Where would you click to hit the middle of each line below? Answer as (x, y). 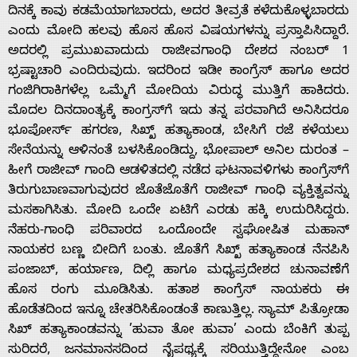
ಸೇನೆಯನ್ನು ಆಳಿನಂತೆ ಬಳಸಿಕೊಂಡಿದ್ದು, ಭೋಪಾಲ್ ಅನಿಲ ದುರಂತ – (178, 152)
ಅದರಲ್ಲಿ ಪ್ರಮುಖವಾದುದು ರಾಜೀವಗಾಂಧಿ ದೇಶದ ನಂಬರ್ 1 (178, 52)
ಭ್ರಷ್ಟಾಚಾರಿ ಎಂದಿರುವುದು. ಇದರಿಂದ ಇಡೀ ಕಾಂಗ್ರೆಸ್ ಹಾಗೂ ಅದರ (178, 72)
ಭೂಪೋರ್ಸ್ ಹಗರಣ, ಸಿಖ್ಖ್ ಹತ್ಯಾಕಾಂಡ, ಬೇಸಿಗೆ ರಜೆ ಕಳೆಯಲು (178, 132)
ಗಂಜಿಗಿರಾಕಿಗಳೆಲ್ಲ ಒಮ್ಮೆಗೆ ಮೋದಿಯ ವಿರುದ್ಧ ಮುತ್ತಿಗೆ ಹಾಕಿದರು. (178, 92)
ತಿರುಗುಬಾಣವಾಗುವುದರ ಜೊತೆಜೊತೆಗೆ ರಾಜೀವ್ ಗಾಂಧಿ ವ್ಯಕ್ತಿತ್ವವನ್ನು (178, 192)
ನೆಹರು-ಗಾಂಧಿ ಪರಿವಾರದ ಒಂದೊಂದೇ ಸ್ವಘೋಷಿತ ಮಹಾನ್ (178, 231)
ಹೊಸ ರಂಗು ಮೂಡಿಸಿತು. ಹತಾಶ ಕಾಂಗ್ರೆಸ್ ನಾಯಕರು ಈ (178, 291)
